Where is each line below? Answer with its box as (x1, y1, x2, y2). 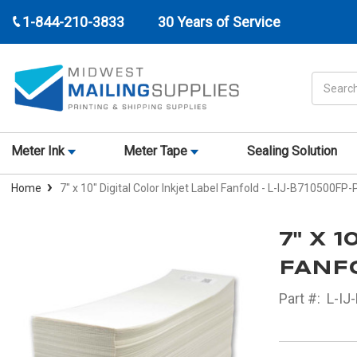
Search (312, 73, 348, 86)
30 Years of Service (158, 14, 280, 30)
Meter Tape (124, 143, 191, 159)
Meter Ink (11, 143, 68, 159)
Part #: (278, 290, 320, 308)
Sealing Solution (246, 143, 337, 159)
